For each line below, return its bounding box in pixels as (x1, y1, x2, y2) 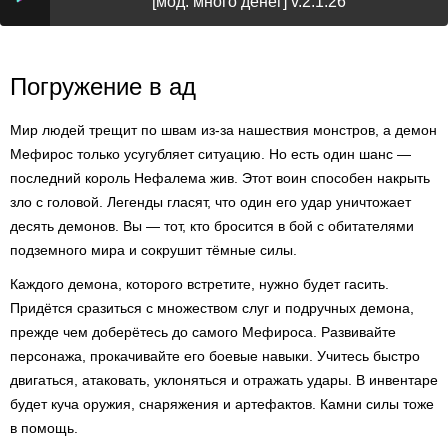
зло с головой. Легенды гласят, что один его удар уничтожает (10, 194, 411, 210)
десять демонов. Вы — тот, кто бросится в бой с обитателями (10, 218, 414, 234)
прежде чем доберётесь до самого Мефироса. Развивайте (10, 324, 396, 340)
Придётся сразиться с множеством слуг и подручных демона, (10, 300, 414, 316)
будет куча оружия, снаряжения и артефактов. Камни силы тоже (10, 396, 434, 412)
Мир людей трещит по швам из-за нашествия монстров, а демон (10, 122, 437, 138)
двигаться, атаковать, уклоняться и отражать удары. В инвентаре (10, 372, 438, 388)
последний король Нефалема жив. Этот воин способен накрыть (10, 170, 430, 186)
